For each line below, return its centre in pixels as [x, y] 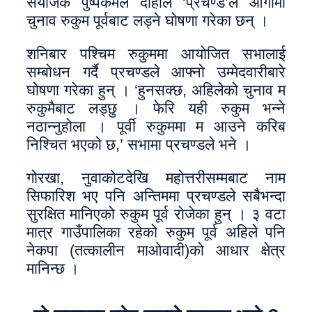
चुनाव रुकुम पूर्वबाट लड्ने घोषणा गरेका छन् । [148, 21]
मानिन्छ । [53, 268]
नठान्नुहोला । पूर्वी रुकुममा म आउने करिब [156, 126]
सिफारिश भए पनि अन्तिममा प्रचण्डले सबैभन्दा [156, 196]
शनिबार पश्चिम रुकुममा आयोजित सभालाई [156, 54]
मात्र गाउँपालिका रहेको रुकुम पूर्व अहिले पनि [156, 232]
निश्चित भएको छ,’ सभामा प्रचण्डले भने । [139, 145]
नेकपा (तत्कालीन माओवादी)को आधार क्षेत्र [156, 250]
